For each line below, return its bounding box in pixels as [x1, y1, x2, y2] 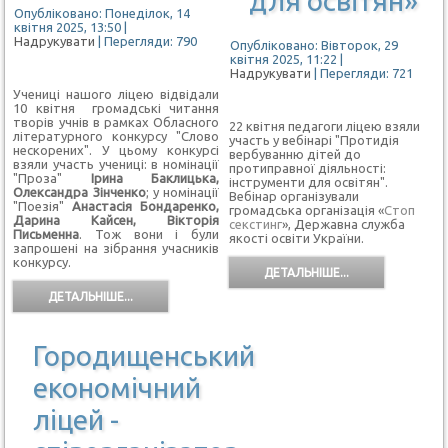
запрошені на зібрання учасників [13, 240, 219, 255]
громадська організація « [228, 202, 384, 217]
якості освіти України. [228, 230, 364, 245]
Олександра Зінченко [13, 184, 146, 199]
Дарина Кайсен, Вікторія [13, 212, 219, 227]
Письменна [13, 226, 80, 241]
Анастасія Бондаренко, [72, 198, 219, 213]
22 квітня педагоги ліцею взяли [228, 118, 420, 133]
